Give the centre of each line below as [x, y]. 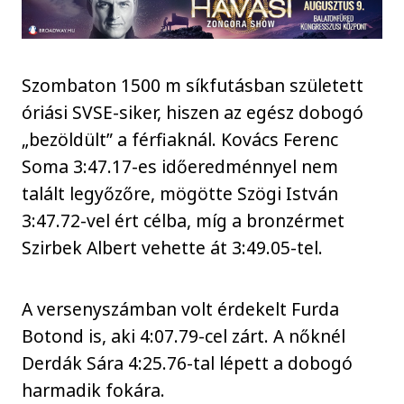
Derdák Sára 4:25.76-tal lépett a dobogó [188, 363]
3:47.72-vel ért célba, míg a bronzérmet [184, 220]
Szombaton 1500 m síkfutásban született [193, 85]
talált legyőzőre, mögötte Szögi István [180, 193]
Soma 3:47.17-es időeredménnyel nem [180, 166]
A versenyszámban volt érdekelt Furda [181, 309]
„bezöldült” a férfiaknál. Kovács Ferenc [180, 139]
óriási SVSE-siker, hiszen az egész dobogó [193, 112]
